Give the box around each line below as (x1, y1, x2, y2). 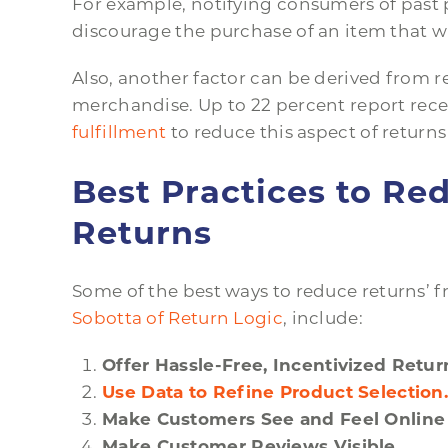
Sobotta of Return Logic (72, 308, 283, 329)
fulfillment (72, 122, 167, 143)
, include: (282, 308, 363, 329)
